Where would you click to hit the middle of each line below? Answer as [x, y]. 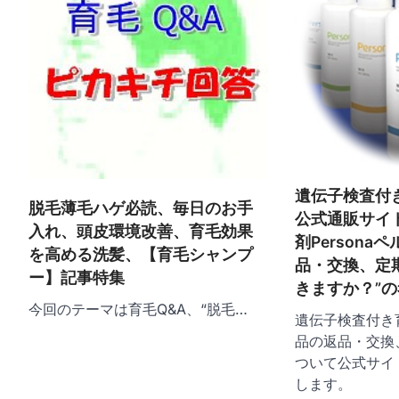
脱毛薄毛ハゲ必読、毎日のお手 [141, 208]
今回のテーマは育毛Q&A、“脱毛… [138, 309]
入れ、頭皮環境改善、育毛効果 [141, 231]
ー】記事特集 [77, 277]
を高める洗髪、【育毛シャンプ [141, 254]
